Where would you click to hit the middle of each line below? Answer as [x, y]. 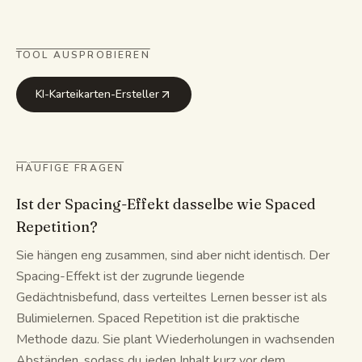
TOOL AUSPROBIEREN [83, 55]
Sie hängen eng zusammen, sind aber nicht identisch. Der [173, 255]
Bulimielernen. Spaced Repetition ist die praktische [158, 318]
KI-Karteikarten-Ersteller [97, 94]
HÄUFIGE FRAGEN [70, 168]
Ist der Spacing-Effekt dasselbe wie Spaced [166, 204]
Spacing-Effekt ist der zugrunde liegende [130, 276]
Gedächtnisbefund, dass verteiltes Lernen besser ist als [172, 297]
